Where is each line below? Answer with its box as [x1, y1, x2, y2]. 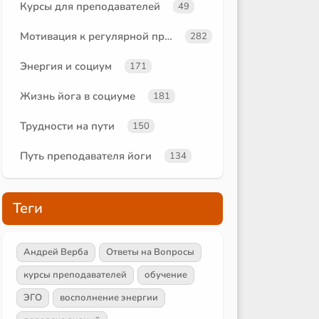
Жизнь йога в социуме [20, 88, 135, 103]
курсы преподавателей [23, 268, 127, 281]
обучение [145, 268, 187, 281]
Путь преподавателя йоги [20, 148, 152, 163]
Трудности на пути [20, 118, 115, 133]
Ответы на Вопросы [106, 245, 194, 258]
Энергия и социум [20, 58, 112, 73]
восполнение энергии [60, 291, 158, 304]
